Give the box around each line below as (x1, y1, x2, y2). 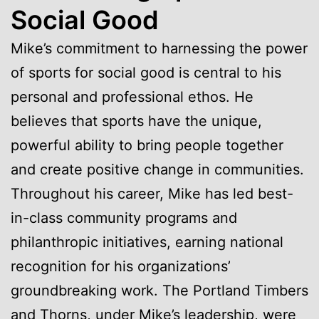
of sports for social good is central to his (11, 63, 281, 81)
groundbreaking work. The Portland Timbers (11, 281, 308, 299)
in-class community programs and (11, 209, 237, 226)
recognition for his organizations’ (11, 257, 231, 275)
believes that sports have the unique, (11, 112, 262, 130)
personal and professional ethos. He (11, 88, 253, 105)
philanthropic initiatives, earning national (11, 233, 283, 251)
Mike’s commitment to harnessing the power (11, 39, 308, 57)
